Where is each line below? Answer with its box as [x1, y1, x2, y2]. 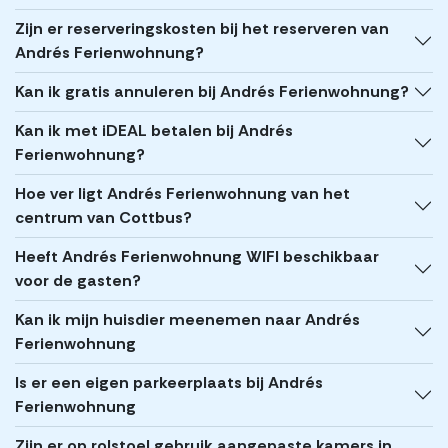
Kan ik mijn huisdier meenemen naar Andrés [15, 309, 360, 331]
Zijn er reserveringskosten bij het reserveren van [15, 18, 389, 40]
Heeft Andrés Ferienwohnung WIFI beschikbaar [15, 246, 379, 268]
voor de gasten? [15, 270, 141, 292]
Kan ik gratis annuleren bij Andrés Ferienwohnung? [15, 81, 409, 103]
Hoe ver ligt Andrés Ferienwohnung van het [15, 183, 350, 205]
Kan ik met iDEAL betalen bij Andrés [15, 120, 293, 142]
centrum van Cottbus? [15, 207, 192, 229]
